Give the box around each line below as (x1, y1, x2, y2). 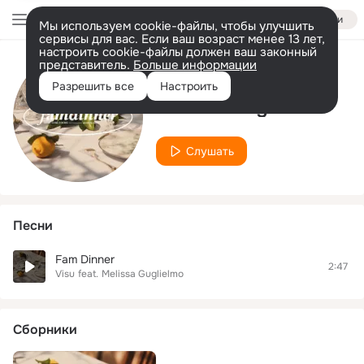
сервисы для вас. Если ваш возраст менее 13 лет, (39, 31, 325, 47)
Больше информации (133, 57, 257, 73)
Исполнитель (156, 67, 240, 84)
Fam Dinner (55, 252, 115, 266)
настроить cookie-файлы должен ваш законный (39, 44, 317, 60)
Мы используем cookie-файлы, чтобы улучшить (39, 18, 314, 34)
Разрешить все (52, 79, 134, 93)
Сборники (13, 321, 77, 338)
